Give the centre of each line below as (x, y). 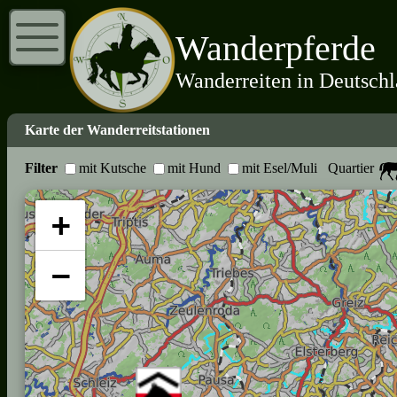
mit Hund (194, 168)
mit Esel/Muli (280, 168)
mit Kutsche (113, 168)
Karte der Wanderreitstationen (117, 130)
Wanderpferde (276, 48)
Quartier (346, 168)
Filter (41, 168)
